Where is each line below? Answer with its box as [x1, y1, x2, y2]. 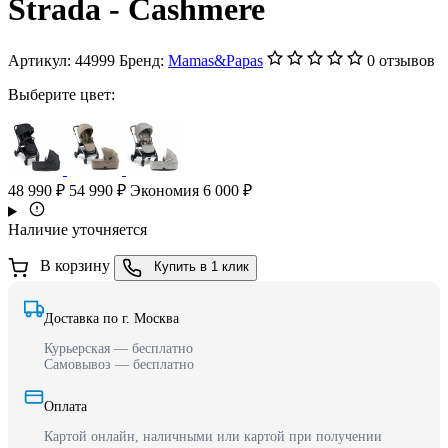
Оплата [44, 398, 87, 414]
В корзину [36, 257, 114, 275]
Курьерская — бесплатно [44, 340, 193, 356]
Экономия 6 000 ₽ [130, 181, 252, 199]
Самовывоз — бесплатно [44, 356, 194, 372]
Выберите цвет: [8, 85, 115, 103]
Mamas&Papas [168, 51, 263, 69]
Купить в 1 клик [154, 259, 249, 275]
